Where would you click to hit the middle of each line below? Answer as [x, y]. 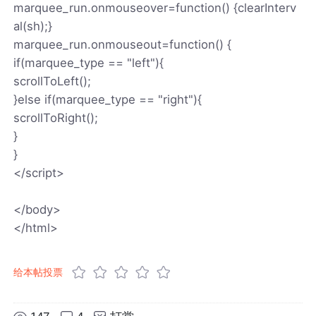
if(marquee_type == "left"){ [89, 62]
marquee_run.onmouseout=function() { [123, 44]
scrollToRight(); [56, 117]
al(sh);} [33, 26]
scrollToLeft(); [53, 81]
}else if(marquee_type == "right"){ [108, 99]
